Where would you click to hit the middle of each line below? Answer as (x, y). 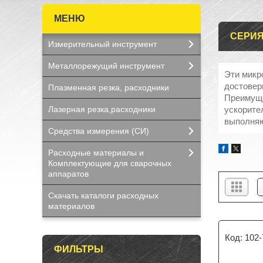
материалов (71, 206)
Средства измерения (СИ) (99, 131)
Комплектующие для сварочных (110, 163)
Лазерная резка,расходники (102, 109)
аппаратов (68, 174)
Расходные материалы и (96, 153)
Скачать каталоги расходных (103, 195)
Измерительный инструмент (102, 44)
